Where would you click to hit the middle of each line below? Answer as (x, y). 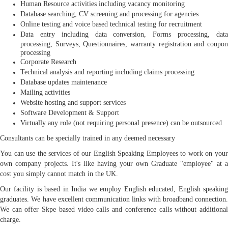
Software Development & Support (70, 112)
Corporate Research (48, 62)
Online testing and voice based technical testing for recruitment (111, 24)
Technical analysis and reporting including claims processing (107, 72)
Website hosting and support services (73, 102)
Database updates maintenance (64, 82)
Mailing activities (45, 92)
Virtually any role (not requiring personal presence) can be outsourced (121, 123)
